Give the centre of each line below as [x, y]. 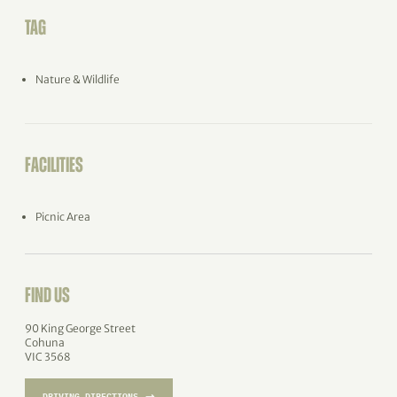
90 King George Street [80, 328]
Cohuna [45, 343]
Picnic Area [63, 217]
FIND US [47, 297]
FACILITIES [54, 167]
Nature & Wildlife [78, 79]
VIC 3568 [47, 357]
